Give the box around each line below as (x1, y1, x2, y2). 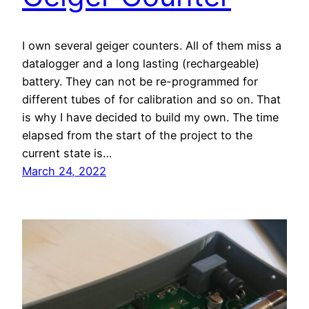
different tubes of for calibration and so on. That (22, 92, 281, 107)
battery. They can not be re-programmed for (22, 74, 258, 89)
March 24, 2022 (22, 164, 106, 179)
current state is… (22, 146, 112, 161)
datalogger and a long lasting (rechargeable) (22, 57, 259, 71)
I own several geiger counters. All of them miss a (22, 39, 281, 53)
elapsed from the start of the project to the (22, 128, 252, 143)
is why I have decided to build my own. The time (22, 110, 279, 125)
